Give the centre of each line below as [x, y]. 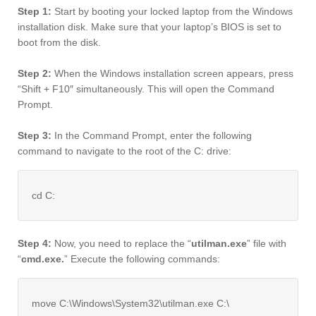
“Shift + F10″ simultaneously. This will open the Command [146, 89]
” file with [267, 244]
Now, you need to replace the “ [121, 244]
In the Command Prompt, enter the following [152, 136]
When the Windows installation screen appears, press [172, 74]
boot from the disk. [59, 43]
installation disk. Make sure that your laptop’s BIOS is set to [150, 27]
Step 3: [35, 136]
